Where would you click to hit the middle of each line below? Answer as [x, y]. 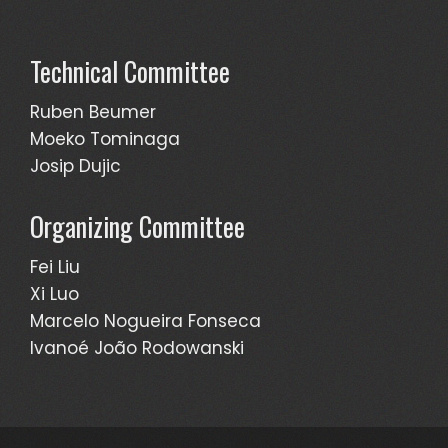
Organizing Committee [137, 227]
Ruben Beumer [93, 112]
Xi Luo [54, 294]
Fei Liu [55, 267]
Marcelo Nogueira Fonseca [145, 321]
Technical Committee [130, 72]
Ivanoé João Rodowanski [137, 348]
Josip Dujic [75, 166]
